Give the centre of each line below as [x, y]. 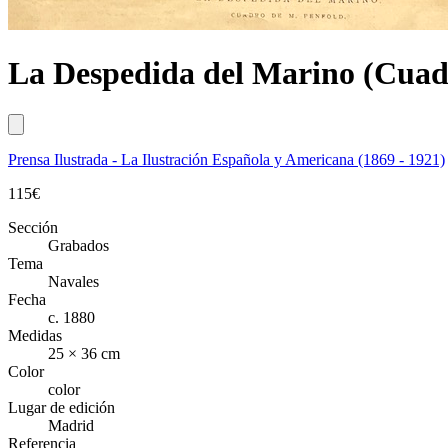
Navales [73, 281]
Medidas [35, 335]
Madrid [71, 425]
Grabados [78, 245]
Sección [33, 227]
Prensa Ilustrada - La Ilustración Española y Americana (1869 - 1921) [226, 159]
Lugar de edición [61, 407]
